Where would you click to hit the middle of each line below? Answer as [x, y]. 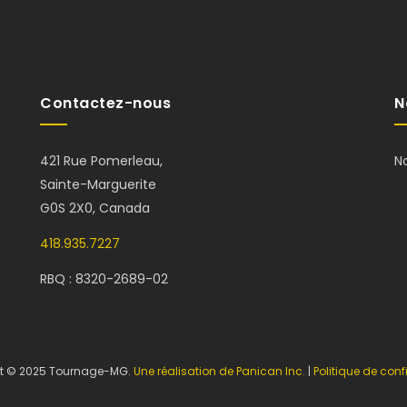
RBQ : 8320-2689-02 [104, 278]
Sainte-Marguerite [98, 184]
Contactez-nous [105, 103]
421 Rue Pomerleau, [101, 160]
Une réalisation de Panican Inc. [219, 371]
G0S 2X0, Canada [95, 208]
